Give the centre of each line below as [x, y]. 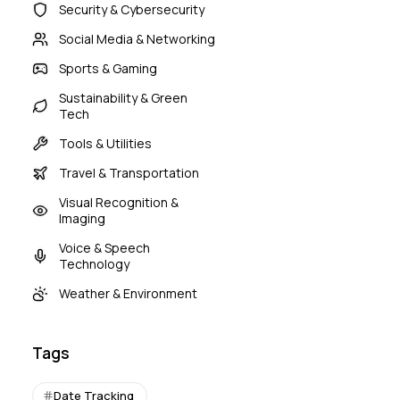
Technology [95, 264]
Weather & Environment [129, 293]
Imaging [83, 218]
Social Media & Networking [137, 39]
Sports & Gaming [108, 68]
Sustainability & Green [124, 98]
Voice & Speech [105, 248]
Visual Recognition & [119, 202]
